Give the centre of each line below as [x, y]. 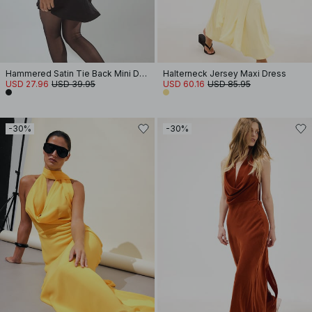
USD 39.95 [73, 84]
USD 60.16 [184, 84]
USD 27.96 [27, 84]
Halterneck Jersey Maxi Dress [225, 73]
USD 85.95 [229, 84]
